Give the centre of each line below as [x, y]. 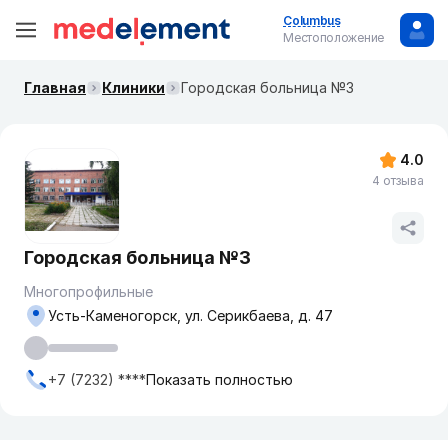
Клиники [133, 87]
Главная [55, 87]
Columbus [312, 20]
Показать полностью [219, 379]
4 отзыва [398, 180]
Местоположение [333, 37]
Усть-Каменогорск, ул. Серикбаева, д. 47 [190, 315]
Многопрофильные [88, 291]
